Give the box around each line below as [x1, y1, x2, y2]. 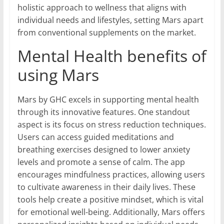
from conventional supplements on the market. [17, 27, 196, 38]
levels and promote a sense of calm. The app [17, 156, 185, 168]
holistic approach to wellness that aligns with [17, 2, 186, 13]
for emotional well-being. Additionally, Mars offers [17, 206, 205, 218]
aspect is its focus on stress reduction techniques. [17, 119, 206, 130]
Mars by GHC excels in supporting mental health [17, 94, 199, 105]
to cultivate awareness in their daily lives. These [17, 181, 195, 193]
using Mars [17, 64, 99, 86]
